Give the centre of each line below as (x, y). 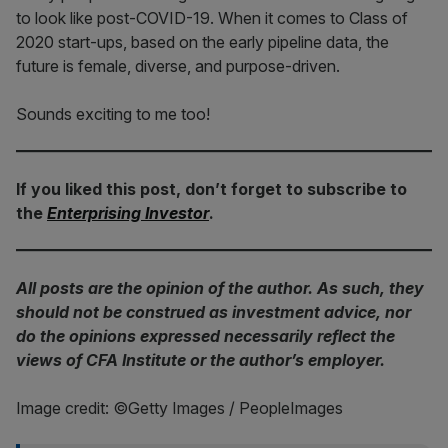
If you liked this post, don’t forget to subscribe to (211, 189)
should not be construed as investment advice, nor (213, 312)
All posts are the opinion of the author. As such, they (220, 288)
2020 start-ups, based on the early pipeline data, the (202, 42)
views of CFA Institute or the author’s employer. (200, 360)
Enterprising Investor (128, 213)
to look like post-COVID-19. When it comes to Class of (212, 18)
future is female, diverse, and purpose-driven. (178, 66)
